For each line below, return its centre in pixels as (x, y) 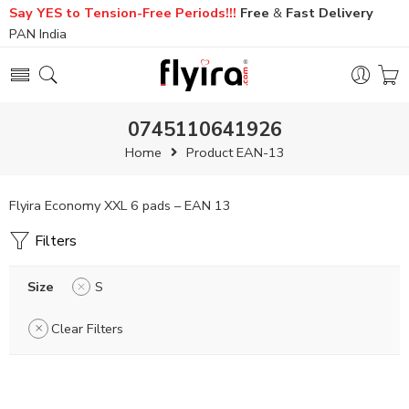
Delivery (346, 13)
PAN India (38, 34)
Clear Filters (87, 329)
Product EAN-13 (235, 152)
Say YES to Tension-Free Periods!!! (123, 13)
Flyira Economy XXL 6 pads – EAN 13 (120, 205)
